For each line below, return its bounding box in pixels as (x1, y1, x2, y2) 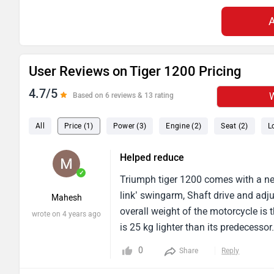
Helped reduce (120, 151, 185, 163)
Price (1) (64, 121, 94, 130)
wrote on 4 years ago (32, 209, 102, 218)
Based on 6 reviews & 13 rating (73, 91, 174, 100)
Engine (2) (166, 121, 202, 130)
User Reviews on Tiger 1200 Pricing (29, 62, 241, 80)
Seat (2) (221, 121, 248, 130)
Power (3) (113, 121, 147, 130)
